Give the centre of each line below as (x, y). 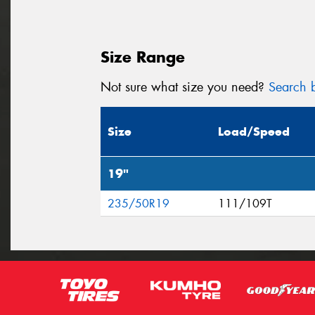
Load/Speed (254, 132)
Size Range (143, 57)
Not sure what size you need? (185, 87)
